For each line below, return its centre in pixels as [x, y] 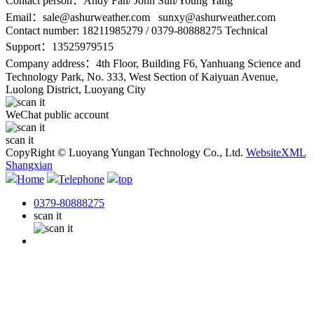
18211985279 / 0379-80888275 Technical [175, 30]
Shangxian [29, 165]
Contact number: [44, 30]
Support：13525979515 [60, 46]
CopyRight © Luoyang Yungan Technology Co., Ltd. [124, 152]
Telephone [81, 179]
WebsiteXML [276, 152]
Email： [24, 17]
